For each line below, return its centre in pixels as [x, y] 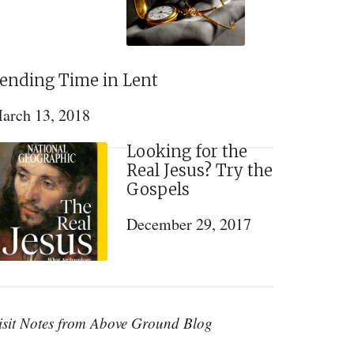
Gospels [158, 189]
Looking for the [187, 151]
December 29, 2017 [189, 224]
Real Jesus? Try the [200, 170]
